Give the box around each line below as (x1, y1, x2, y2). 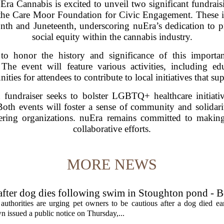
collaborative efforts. (73, 123, 151, 134)
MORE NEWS (67, 155, 157, 172)
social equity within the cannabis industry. (31, 31, 192, 42)
